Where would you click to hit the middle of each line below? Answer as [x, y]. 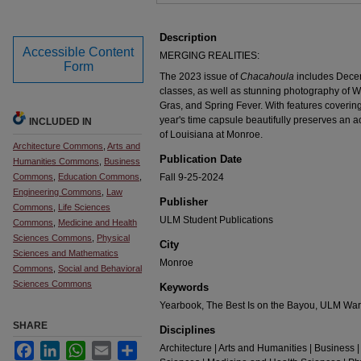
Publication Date [201, 159]
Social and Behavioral [100, 268]
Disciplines [187, 330]
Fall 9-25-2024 [192, 177]
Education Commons [99, 176]
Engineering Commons [57, 192]
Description [188, 37]
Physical [113, 238]
